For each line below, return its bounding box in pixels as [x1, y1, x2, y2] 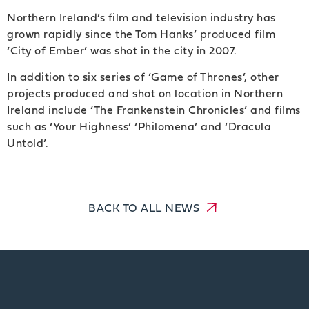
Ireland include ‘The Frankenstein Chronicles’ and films [7, 101, 301, 119]
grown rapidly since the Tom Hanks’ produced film [7, 26, 275, 43]
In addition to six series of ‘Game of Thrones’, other [7, 68, 279, 86]
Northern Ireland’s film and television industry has [7, 9, 276, 26]
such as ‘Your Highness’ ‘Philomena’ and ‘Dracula [7, 118, 271, 135]
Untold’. [7, 134, 48, 152]
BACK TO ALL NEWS [88, 199, 203, 216]
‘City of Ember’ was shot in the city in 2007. [7, 42, 240, 59]
